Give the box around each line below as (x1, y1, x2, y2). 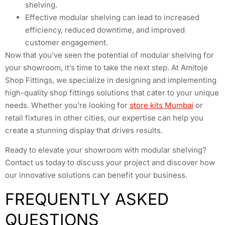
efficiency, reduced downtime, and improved (25, 25, 185, 35)
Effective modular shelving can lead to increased (25, 12, 199, 22)
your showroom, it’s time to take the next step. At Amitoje (5, 62, 208, 72)
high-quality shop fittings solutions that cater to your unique (5, 87, 219, 97)
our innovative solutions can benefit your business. (5, 170, 187, 180)
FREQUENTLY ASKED (5, 189, 169, 209)
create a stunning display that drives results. (5, 125, 163, 135)
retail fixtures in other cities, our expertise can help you (5, 113, 203, 123)
